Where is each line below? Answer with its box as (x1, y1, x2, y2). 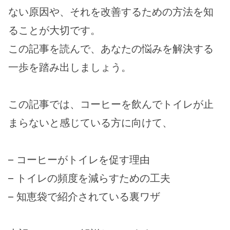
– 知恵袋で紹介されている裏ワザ (8, 190, 160, 203)
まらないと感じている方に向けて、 (8, 117, 172, 129)
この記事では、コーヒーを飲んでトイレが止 (8, 98, 214, 111)
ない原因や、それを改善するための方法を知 (8, 6, 214, 18)
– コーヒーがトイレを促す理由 (8, 154, 150, 166)
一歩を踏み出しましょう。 (8, 61, 131, 74)
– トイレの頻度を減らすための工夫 (8, 172, 170, 185)
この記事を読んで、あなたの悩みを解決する (8, 43, 214, 55)
